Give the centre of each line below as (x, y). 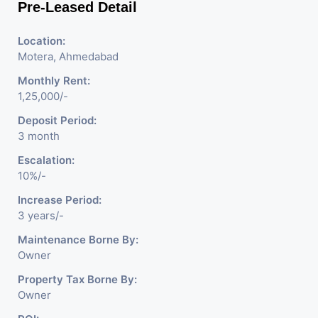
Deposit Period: (57, 120)
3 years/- (41, 215)
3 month (39, 136)
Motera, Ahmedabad (68, 56)
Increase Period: (60, 199)
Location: (42, 40)
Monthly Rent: (54, 80)
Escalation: (46, 160)
